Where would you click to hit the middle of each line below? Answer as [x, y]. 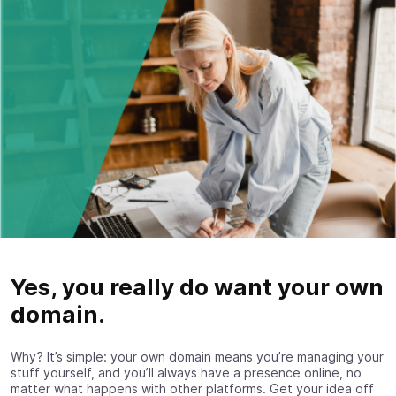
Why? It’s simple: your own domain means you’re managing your [197, 356]
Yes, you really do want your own [197, 286]
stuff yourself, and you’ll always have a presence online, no [186, 372]
